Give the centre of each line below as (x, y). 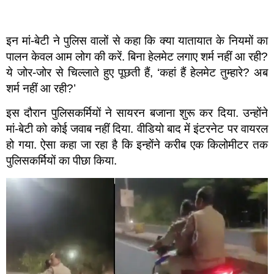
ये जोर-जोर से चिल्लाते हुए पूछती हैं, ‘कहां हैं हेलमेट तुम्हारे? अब (137, 72)
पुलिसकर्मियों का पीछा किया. (61, 161)
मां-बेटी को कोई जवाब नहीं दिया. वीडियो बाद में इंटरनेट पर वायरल (137, 129)
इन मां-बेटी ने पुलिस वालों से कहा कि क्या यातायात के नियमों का (137, 40)
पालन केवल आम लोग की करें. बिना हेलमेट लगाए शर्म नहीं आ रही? (137, 56)
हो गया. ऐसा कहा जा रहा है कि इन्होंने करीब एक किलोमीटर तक (137, 145)
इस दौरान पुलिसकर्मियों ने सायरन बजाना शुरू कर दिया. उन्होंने (137, 113)
